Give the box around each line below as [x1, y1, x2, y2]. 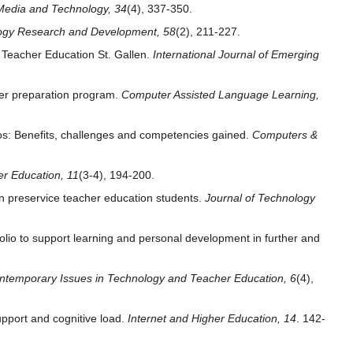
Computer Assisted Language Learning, [121, 88, 319, 102]
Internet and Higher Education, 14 [128, 312, 296, 325]
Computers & [252, 128, 318, 142]
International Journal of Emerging [153, 48, 319, 61]
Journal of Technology [205, 191, 315, 205]
